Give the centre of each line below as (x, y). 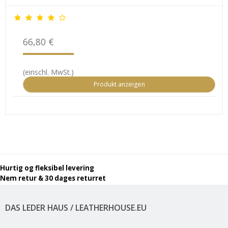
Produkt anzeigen (119, 84)
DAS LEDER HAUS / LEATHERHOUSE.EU (76, 207)
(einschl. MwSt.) (48, 72)
